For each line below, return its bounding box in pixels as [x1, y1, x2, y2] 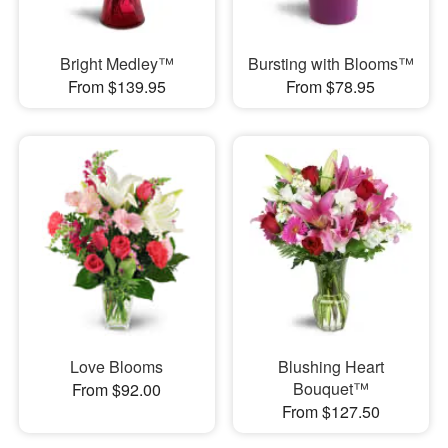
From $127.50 [281, 400, 380, 424]
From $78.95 [286, 74, 376, 98]
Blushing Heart [277, 355, 384, 379]
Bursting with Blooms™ [247, 51, 414, 75]
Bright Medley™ [59, 51, 174, 75]
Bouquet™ [292, 377, 369, 401]
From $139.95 [67, 74, 166, 98]
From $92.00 [72, 378, 162, 402]
